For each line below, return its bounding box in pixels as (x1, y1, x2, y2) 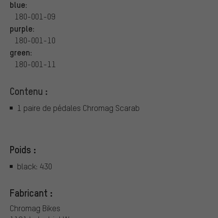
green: (10, 47, 32, 58)
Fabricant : (10, 186, 53, 199)
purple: (10, 23, 35, 34)
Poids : (10, 143, 36, 156)
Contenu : (10, 85, 48, 98)
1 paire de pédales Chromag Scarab (17, 102, 140, 113)
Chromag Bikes (10, 202, 60, 213)
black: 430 (17, 161, 52, 171)
